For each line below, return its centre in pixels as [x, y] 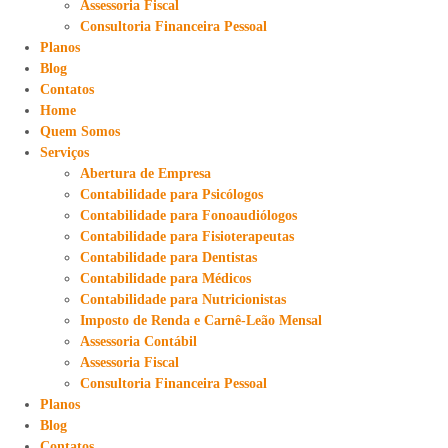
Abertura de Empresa [145, 173]
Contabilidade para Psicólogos [171, 194]
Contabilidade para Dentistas [168, 257]
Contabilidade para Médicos [165, 278]
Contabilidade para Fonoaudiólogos [188, 215]
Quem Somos [80, 131]
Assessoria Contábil [138, 341]
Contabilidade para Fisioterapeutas [187, 236]
